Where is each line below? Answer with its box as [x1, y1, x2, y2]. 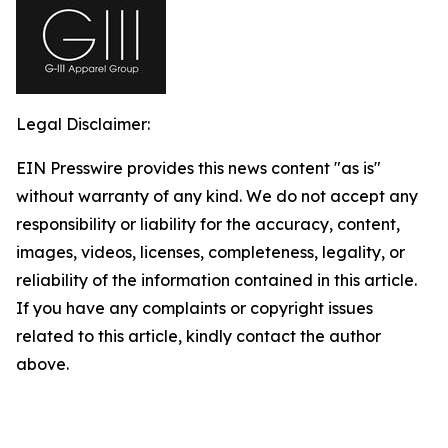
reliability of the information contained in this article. [16, 270, 417, 290]
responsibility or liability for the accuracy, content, [16, 214, 400, 234]
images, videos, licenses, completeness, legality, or [16, 242, 405, 262]
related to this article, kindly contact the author [16, 326, 381, 346]
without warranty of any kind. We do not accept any [16, 186, 418, 206]
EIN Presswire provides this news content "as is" [16, 158, 381, 178]
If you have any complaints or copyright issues [16, 298, 373, 318]
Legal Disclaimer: [16, 114, 150, 134]
